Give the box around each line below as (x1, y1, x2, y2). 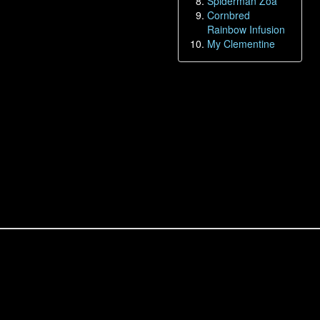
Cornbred (207, 8, 250, 22)
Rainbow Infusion (207, 22, 285, 36)
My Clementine (207, 36, 275, 51)
